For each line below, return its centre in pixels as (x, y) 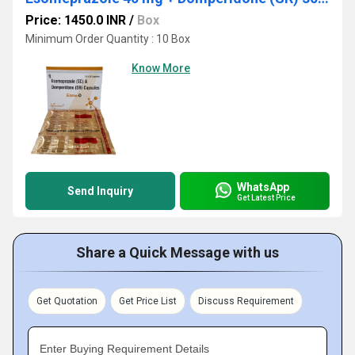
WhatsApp (263, 187)
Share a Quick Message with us (177, 252)
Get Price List (148, 301)
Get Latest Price (266, 197)
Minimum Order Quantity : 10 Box (108, 39)
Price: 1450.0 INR (76, 20)
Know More (161, 68)
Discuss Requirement (246, 301)
